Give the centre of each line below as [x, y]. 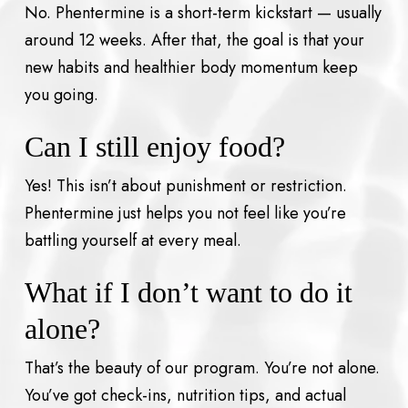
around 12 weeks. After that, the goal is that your [194, 41]
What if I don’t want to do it [188, 292]
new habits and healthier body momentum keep [191, 68]
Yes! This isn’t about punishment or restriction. [185, 186]
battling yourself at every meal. [133, 241]
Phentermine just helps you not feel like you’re [185, 214]
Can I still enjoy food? [154, 147]
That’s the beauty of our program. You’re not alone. [202, 367]
